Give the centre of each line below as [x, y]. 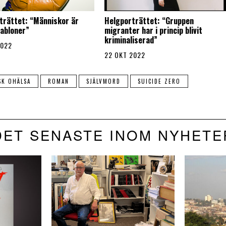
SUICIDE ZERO [159, 81]
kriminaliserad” [131, 40]
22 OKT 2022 [125, 55]
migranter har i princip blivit [153, 31]
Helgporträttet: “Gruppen [149, 21]
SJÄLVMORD [103, 81]
